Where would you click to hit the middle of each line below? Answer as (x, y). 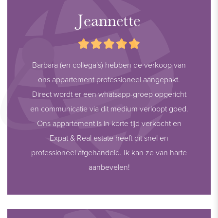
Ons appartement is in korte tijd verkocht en (109, 123)
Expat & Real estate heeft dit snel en (109, 137)
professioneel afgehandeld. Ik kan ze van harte (109, 152)
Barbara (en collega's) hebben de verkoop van (109, 64)
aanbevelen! (109, 167)
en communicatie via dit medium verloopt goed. (109, 108)
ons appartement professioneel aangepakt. (109, 79)
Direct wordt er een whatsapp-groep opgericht (109, 94)
